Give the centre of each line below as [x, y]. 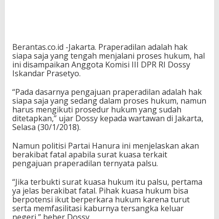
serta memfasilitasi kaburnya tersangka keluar [98, 208]
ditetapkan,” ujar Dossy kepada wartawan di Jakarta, [108, 118]
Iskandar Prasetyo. [46, 73]
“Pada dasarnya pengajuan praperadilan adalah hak [107, 92]
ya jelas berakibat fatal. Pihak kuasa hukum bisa [100, 191]
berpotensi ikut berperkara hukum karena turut [101, 199]
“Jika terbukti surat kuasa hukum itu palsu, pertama [107, 182]
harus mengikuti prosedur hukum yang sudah [97, 109]
